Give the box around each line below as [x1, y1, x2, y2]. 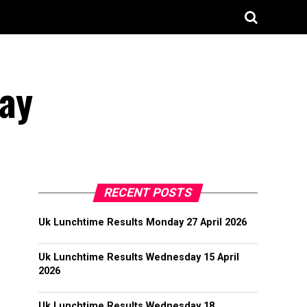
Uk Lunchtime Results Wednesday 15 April [38, 251, 239, 263]
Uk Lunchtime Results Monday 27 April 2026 [38, 217, 247, 228]
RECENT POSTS [102, 186, 194, 199]
